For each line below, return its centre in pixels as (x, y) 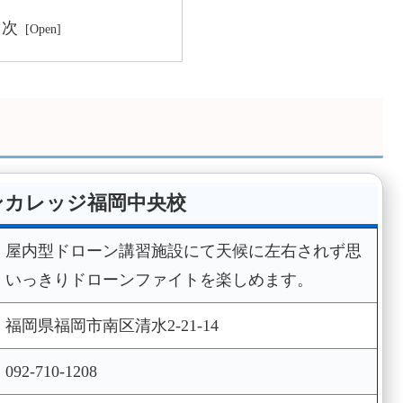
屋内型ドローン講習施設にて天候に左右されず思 (183, 251)
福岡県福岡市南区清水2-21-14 (112, 326)
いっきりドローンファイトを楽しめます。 (159, 280)
